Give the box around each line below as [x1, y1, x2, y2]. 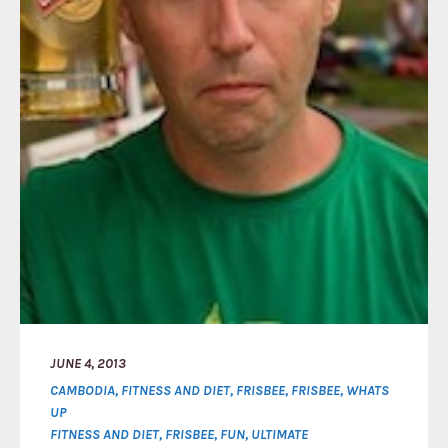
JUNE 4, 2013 [50, 355, 126, 372]
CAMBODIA [50, 382, 115, 399]
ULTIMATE [251, 426, 308, 443]
